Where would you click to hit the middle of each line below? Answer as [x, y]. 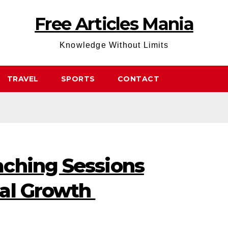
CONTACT [138, 79]
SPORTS [78, 79]
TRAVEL [23, 79]
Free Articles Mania [114, 24]
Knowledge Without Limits [114, 45]
